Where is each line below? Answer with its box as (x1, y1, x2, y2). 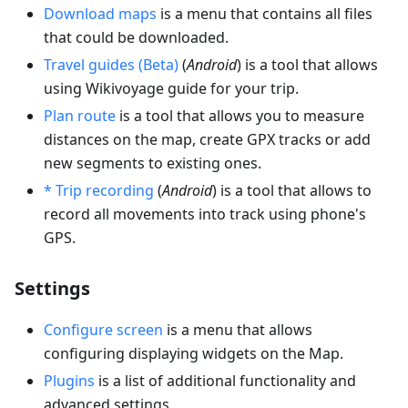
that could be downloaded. (44, 27, 229, 48)
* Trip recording (44, 180, 154, 201)
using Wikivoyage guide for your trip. (44, 78, 299, 99)
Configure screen (44, 320, 163, 341)
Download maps (44, 4, 157, 25)
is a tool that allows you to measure (116, 106, 364, 127)
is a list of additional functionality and (95, 371, 356, 392)
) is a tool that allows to (212, 180, 372, 201)
